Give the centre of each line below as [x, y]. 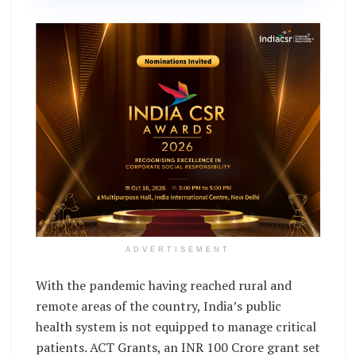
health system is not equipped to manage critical [176, 326]
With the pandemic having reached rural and [164, 285]
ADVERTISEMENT [178, 249]
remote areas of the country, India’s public [159, 306]
